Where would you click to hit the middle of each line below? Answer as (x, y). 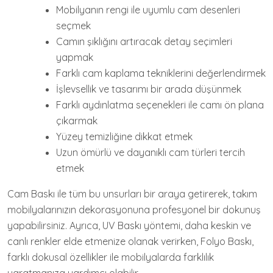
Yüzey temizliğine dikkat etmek (124, 136)
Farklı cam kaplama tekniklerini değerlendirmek (161, 73)
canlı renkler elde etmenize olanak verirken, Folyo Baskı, (130, 241)
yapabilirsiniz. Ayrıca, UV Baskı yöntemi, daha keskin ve (129, 225)
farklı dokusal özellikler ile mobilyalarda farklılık (111, 257)
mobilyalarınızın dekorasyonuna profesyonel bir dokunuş (134, 209)
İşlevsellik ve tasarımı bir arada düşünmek (149, 89)
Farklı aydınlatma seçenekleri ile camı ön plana (160, 105)
